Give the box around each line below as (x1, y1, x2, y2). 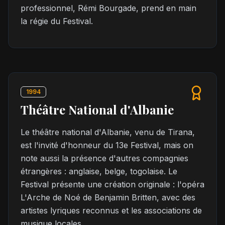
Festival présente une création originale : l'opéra (21, 179, 204, 189)
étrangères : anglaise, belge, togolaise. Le (21, 166, 177, 176)
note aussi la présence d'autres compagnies (21, 153, 188, 163)
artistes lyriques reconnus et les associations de (21, 205, 202, 215)
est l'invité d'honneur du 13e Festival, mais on (21, 140, 193, 150)
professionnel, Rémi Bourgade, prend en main (21, 3, 196, 13)
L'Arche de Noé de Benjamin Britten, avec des (21, 192, 195, 202)
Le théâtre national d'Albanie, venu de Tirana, (21, 127, 195, 137)
